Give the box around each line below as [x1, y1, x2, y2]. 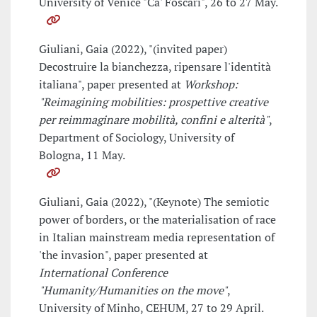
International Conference [39, 265, 168, 281]
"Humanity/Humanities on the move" [39, 282, 227, 299]
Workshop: [184, 76, 238, 93]
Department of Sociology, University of [39, 129, 234, 146]
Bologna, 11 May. [39, 147, 125, 163]
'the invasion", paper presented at [39, 247, 208, 263]
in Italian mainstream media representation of [39, 229, 275, 246]
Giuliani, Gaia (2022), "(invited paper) [39, 41, 227, 57]
